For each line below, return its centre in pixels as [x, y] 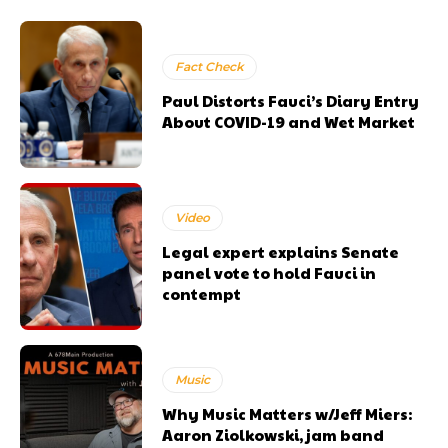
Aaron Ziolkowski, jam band [273, 434]
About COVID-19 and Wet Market [289, 121]
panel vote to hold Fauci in [269, 273]
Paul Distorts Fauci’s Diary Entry [291, 100]
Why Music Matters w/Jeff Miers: [287, 413]
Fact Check [210, 66]
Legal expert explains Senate [281, 252]
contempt [202, 294]
